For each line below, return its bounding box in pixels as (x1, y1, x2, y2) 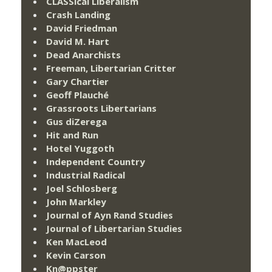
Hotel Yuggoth (46, 142, 114, 155)
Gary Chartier (46, 75, 109, 88)
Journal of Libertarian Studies (46, 222, 182, 235)
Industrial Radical (46, 169, 125, 182)
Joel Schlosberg (46, 182, 117, 195)
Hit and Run (46, 129, 98, 141)
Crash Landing (46, 8, 110, 21)
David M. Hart (46, 35, 109, 48)
